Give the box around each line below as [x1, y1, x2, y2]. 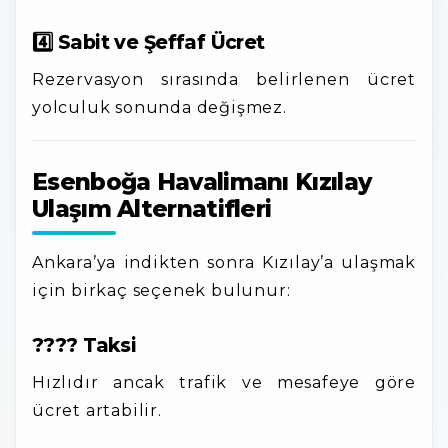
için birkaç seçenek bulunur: [32, 281, 291, 300]
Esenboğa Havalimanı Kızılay [32, 168, 372, 196]
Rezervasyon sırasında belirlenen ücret [32, 70, 416, 89]
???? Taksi [32, 333, 137, 357]
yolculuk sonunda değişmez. [32, 98, 287, 117]
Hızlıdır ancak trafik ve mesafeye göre [32, 373, 416, 392]
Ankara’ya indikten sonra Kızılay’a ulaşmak [32, 253, 416, 272]
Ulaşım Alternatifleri [32, 195, 272, 223]
